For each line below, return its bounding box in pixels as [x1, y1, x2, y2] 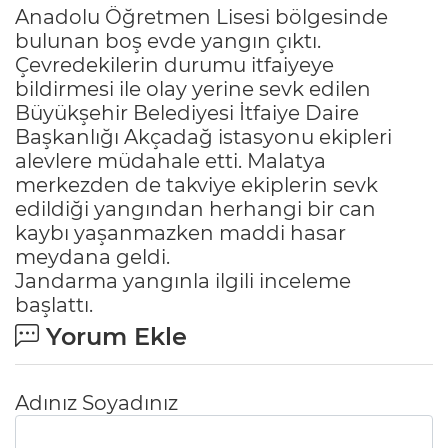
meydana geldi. [15, 244, 170, 269]
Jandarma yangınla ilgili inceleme [15, 268, 351, 293]
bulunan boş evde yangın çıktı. [15, 28, 321, 53]
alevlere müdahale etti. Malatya [15, 148, 326, 173]
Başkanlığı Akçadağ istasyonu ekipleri [15, 124, 392, 149]
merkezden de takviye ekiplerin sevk [15, 172, 378, 197]
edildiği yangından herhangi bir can [15, 196, 376, 221]
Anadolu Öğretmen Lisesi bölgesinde [15, 4, 388, 29]
